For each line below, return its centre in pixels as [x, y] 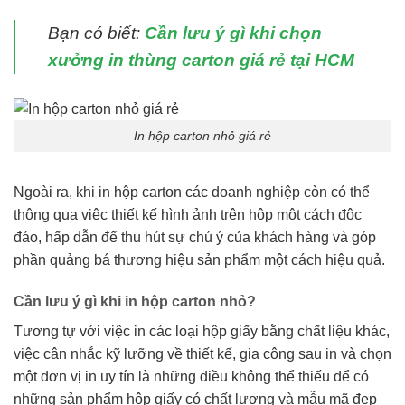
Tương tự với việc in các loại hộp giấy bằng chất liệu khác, [202, 331]
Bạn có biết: [96, 33]
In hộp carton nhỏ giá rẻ [202, 136]
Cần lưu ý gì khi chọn [233, 33]
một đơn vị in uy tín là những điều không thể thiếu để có [191, 376]
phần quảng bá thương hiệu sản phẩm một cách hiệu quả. [199, 259]
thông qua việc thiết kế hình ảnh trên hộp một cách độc [188, 214]
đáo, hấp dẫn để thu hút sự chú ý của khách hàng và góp [195, 237]
